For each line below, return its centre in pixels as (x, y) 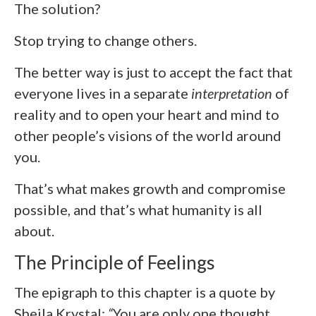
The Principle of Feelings (115, 262)
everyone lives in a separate (103, 93)
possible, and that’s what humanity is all (138, 209)
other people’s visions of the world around (148, 135)
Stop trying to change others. (105, 40)
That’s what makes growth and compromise (150, 188)
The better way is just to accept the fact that (153, 72)
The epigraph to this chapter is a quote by (145, 292)
